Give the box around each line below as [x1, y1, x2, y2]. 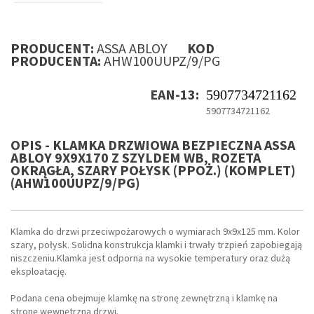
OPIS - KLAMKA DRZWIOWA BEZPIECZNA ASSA [11, 136, 295, 154]
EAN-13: [150, 86, 199, 104]
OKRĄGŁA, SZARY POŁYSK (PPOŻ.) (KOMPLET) [11, 161, 296, 179]
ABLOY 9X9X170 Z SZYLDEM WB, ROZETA [11, 149, 261, 167]
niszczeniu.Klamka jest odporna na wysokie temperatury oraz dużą [11, 252, 290, 265]
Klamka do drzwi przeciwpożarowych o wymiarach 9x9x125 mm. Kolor [11, 225, 300, 238]
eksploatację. [11, 265, 67, 278]
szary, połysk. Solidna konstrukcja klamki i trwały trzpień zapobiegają [11, 238, 302, 252]
